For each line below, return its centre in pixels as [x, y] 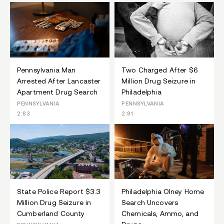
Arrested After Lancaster [59, 81]
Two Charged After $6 [160, 70]
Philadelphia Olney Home [163, 192]
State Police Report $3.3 [59, 192]
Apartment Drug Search [57, 92]
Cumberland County [51, 214]
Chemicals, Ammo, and [160, 214]
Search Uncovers [150, 203]
